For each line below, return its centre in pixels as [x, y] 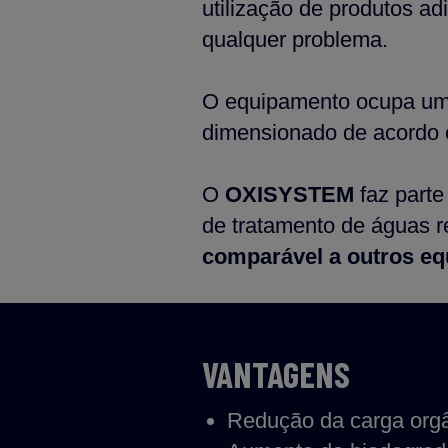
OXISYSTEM [289, 194]
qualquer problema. [295, 39]
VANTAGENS [276, 374]
